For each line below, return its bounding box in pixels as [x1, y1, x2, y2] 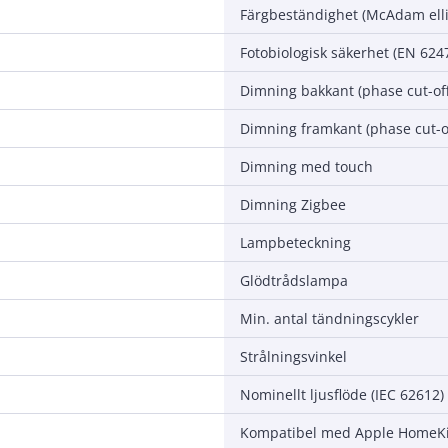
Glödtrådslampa [240, 270, 348, 290]
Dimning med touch [240, 156, 373, 176]
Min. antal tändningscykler [240, 308, 419, 328]
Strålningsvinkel [240, 346, 347, 366]
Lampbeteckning [240, 232, 351, 252]
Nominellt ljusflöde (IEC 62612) [240, 384, 444, 404]
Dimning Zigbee [240, 194, 346, 214]
